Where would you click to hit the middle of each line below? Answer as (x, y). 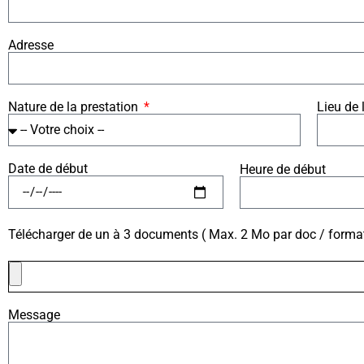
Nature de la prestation (75, 107)
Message (34, 315)
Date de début (48, 169)
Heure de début (283, 169)
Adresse (31, 45)
